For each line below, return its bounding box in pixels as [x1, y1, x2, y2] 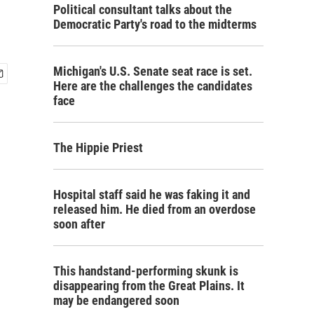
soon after [53, 217, 105, 231]
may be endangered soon [53, 293, 179, 308]
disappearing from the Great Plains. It [53, 278, 245, 293]
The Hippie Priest [53, 140, 143, 155]
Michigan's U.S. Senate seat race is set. [53, 64, 252, 78]
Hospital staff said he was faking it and [53, 187, 250, 202]
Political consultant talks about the [53, 2, 232, 17]
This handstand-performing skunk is [53, 264, 238, 278]
